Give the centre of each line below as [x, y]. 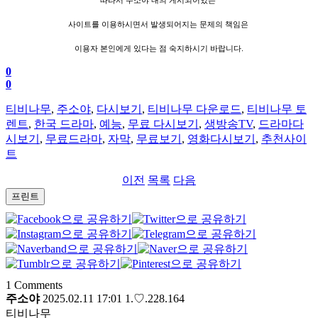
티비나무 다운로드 [194, 109]
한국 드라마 [64, 124]
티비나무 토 [277, 109]
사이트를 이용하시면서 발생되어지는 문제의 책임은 [159, 24]
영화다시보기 [221, 139]
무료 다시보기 [163, 124]
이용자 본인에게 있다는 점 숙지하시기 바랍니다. [159, 49]
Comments [37, 285]
